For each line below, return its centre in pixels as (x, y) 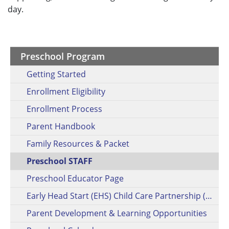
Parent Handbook (61, 127)
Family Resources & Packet (78, 144)
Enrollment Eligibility (66, 92)
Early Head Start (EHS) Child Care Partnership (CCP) (209, 196)
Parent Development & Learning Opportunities (117, 213)
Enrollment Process (64, 109)
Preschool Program (63, 56)
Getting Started (56, 74)
